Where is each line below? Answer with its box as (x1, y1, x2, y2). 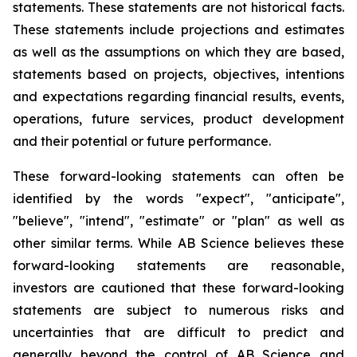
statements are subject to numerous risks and (13, 302, 344, 318)
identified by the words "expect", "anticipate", (13, 190, 344, 206)
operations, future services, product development (13, 111, 344, 127)
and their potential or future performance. (13, 133, 271, 149)
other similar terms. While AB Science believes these (13, 235, 344, 251)
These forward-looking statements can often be (13, 168, 344, 184)
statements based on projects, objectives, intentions (13, 66, 344, 82)
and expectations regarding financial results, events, (13, 88, 344, 104)
